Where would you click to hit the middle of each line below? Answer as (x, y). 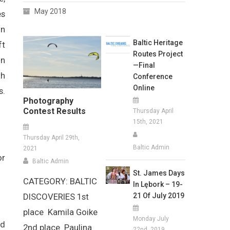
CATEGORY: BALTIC (60, 181)
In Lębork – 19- (158, 184)
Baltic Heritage (158, 42)
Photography (49, 101)
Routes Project (158, 54)
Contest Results (55, 111)
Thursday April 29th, (52, 138)
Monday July (151, 218)
